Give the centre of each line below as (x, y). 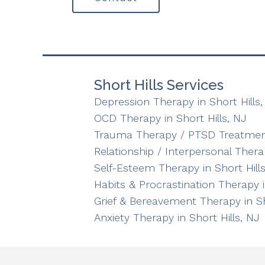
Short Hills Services (159, 85)
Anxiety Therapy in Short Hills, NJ (177, 218)
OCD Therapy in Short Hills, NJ (170, 118)
